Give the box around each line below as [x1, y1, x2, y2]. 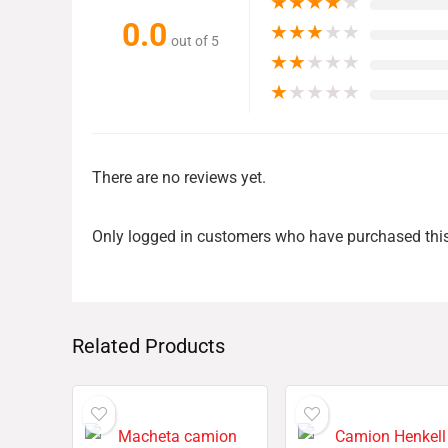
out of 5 [171, 32, 219, 50]
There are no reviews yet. [92, 168, 266, 188]
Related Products [72, 334, 225, 359]
